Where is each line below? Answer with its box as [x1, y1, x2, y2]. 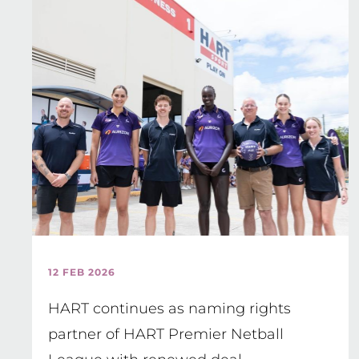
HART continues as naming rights [48, 300, 291, 317]
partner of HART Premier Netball [48, 325, 284, 343]
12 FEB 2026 [48, 266, 115, 278]
